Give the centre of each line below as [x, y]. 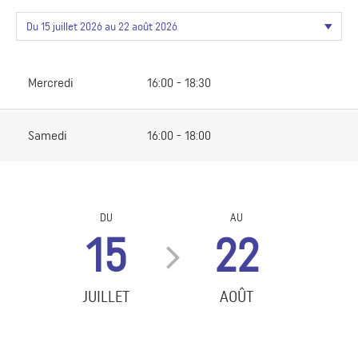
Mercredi [51, 83]
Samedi [48, 136]
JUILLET [106, 297]
